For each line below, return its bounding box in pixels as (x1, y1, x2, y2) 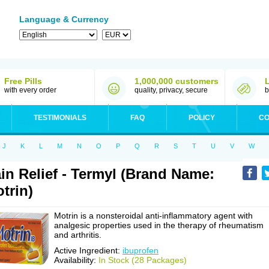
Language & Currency (19, 14, 109, 24)
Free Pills (4, 76, 42, 86)
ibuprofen (122, 246, 159, 255)
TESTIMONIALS (34, 113, 86, 122)
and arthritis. (54, 230, 101, 240)
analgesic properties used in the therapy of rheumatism (54, 220, 264, 230)
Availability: (54, 255, 98, 265)
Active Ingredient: (54, 246, 122, 255)
